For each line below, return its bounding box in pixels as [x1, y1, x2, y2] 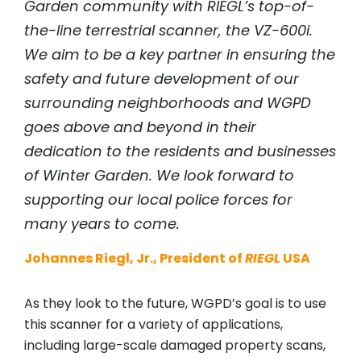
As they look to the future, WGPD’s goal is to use [24, 294, 326, 313]
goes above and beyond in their [24, 117, 256, 138]
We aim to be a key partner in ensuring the [24, 44, 335, 65]
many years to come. [24, 214, 180, 234]
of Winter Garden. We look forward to [24, 165, 294, 186]
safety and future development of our [24, 68, 299, 89]
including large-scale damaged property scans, [24, 336, 326, 355]
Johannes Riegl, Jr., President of [24, 249, 245, 268]
